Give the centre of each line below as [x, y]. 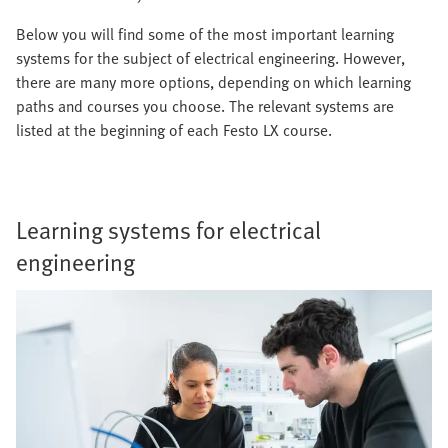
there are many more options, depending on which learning [213, 82]
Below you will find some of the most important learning [205, 34]
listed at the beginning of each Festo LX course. [174, 130]
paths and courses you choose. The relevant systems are [205, 106]
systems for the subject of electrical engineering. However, [210, 58]
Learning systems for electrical [168, 230]
